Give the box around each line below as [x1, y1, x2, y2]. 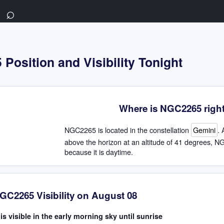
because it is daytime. [64, 146, 133, 157]
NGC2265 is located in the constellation [64, 124, 191, 135]
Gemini [193, 124, 215, 135]
